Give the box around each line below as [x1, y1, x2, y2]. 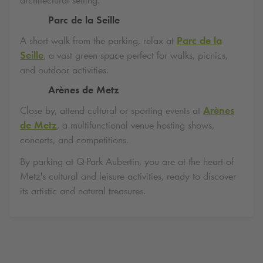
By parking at [20, 155, 76, 168]
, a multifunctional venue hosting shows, [57, 118, 214, 131]
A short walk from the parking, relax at [20, 33, 177, 47]
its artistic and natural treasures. [20, 184, 146, 198]
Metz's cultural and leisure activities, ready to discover [20, 170, 236, 183]
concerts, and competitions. [20, 133, 129, 146]
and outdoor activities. [20, 63, 109, 76]
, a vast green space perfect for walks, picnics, [43, 48, 228, 62]
